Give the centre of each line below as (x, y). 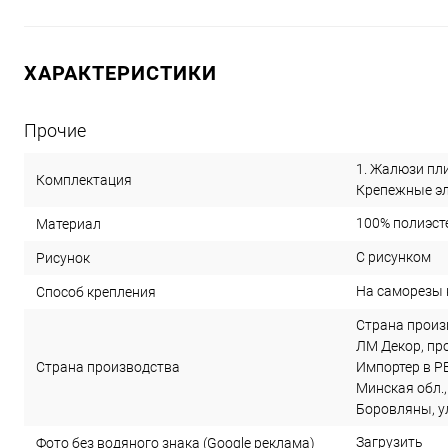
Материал (68, 224)
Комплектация (84, 180)
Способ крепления (96, 292)
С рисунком (393, 257)
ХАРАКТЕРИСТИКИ (120, 73)
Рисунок (63, 258)
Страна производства (108, 367)
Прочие (55, 131)
